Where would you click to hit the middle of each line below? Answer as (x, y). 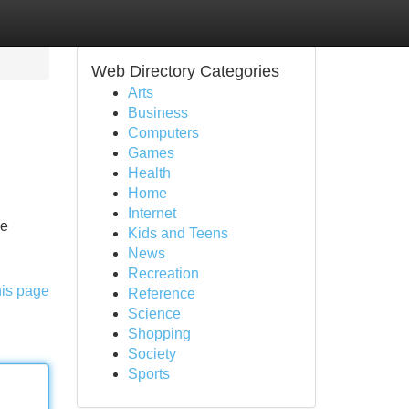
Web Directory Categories (185, 71)
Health (149, 173)
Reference (161, 294)
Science (154, 314)
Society (152, 354)
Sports (148, 374)
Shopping (159, 334)
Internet (152, 213)
